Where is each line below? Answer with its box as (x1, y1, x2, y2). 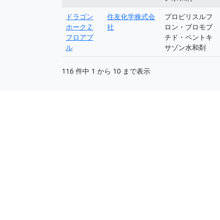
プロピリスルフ (165, 12, 213, 21)
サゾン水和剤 (165, 43, 206, 52)
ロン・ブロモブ (165, 22, 213, 31)
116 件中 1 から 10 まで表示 (62, 66, 150, 76)
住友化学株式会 (107, 12, 155, 21)
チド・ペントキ (165, 32, 213, 42)
